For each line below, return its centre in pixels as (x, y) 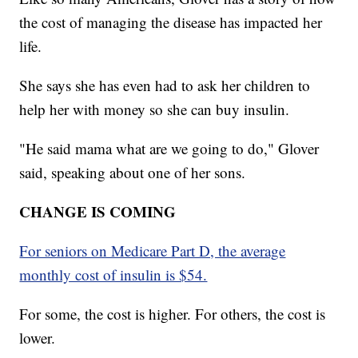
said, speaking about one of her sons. (133, 172)
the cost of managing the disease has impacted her (171, 22)
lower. (38, 337)
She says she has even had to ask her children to (165, 85)
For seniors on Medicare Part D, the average (153, 250)
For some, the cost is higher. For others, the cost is (173, 313)
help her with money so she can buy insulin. (155, 109)
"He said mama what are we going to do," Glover (169, 148)
